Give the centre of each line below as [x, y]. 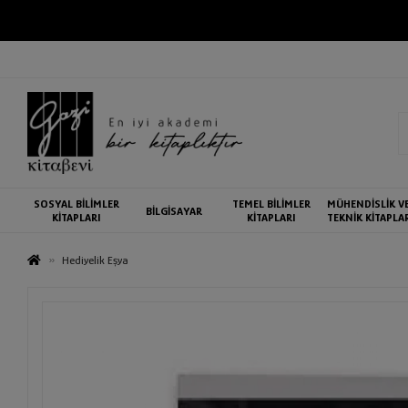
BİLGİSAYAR [173, 210]
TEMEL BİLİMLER [271, 204]
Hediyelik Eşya [96, 260]
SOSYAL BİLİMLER [76, 204]
